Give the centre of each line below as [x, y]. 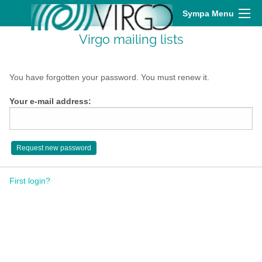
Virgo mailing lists [131, 39]
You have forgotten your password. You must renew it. [109, 77]
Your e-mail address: [50, 102]
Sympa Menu [208, 13]
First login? [30, 181]
